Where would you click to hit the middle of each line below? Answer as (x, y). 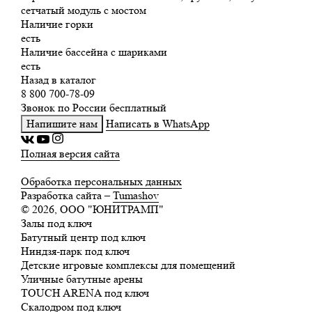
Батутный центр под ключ (83, 237)
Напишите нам (62, 123)
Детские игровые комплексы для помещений (128, 265)
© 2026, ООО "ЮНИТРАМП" (92, 210)
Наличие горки (57, 24)
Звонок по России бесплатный (94, 107)
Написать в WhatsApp (158, 123)
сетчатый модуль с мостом (84, 10)
